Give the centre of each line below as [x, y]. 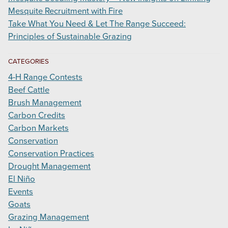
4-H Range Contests [45, 77]
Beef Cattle [29, 90]
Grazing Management [49, 217]
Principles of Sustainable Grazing [70, 37]
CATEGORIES [28, 61]
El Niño [22, 179]
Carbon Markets [38, 128]
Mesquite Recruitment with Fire [65, 11]
